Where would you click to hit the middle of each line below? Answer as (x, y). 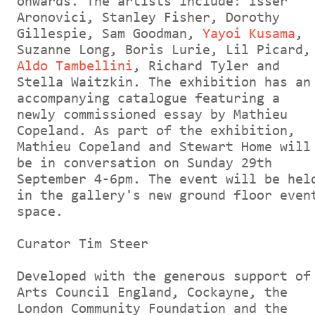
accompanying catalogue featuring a (148, 99)
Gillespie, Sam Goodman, (106, 34)
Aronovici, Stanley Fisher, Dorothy (148, 18)
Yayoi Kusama (245, 34)
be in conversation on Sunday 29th (144, 163)
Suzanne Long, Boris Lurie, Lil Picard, (164, 50)
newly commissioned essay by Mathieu (152, 115)
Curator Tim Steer (83, 244)
